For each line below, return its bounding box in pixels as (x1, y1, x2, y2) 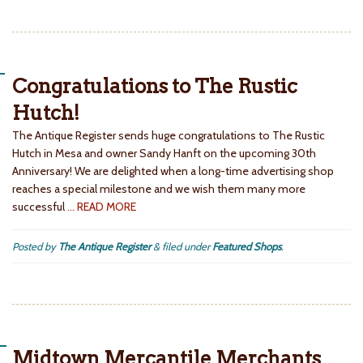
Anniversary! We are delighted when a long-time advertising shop (12, 164, 334, 179)
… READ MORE (67, 199, 136, 215)
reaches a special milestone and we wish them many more (12, 181, 305, 197)
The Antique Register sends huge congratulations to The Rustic (12, 128, 325, 143)
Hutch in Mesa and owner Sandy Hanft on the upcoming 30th (12, 146, 316, 161)
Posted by (12, 240, 58, 254)
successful (12, 199, 67, 215)
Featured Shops (212, 240, 281, 254)
